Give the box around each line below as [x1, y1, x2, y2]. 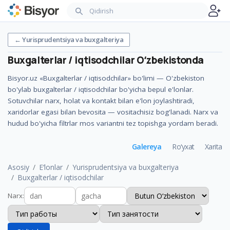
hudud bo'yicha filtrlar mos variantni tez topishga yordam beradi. [8, 119, 218, 128]
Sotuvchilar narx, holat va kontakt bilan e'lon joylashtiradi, [8, 96, 195, 105]
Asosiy [8, 162, 29, 172]
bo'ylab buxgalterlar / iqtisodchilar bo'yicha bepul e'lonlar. [8, 85, 194, 94]
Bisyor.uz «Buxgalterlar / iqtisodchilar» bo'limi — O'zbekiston [8, 73, 204, 83]
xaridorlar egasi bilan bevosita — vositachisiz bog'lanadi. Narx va [8, 107, 218, 117]
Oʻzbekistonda [137, 53, 204, 67]
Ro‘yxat [171, 142, 195, 151]
